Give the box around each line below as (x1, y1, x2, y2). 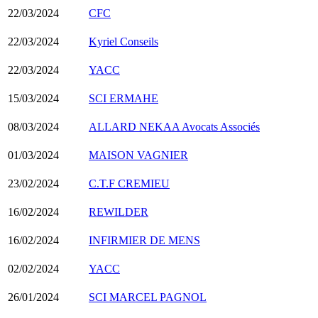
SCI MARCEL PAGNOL (89, 290, 207, 303)
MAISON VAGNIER (89, 148, 188, 161)
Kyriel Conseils (89, 35, 158, 48)
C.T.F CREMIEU (89, 177, 170, 190)
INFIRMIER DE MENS (89, 234, 200, 246)
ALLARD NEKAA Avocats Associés (89, 120, 260, 133)
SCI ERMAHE (89, 92, 158, 104)
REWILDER (89, 205, 148, 218)
